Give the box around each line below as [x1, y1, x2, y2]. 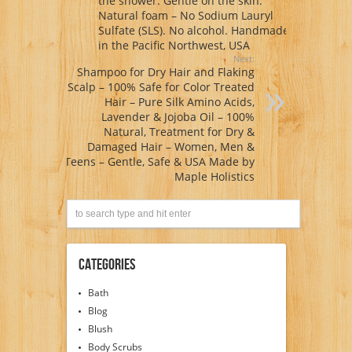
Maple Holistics [174, 168, 255, 184]
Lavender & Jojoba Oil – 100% [101, 108, 255, 124]
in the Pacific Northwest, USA [97, 37, 250, 53]
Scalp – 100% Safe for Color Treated [67, 79, 255, 94]
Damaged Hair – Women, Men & [86, 138, 255, 154]
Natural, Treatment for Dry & [103, 123, 255, 139]
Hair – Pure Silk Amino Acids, [104, 93, 255, 109]
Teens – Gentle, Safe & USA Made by [64, 153, 255, 169]
